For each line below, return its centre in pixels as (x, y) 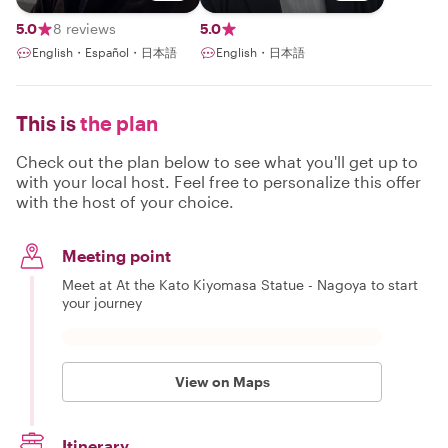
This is (46, 123)
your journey (102, 302)
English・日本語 (260, 52)
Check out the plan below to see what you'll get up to (217, 161)
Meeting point (116, 255)
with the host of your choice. (125, 201)
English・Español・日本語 (104, 52)
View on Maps (222, 381)
